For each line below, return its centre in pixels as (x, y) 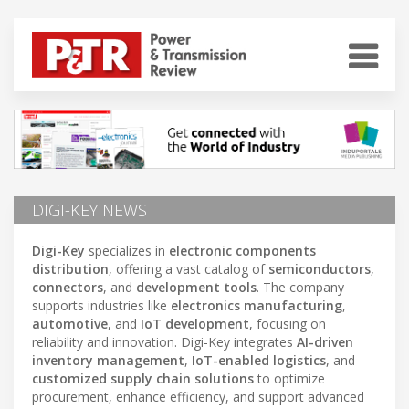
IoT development (195, 323)
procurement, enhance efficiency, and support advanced (198, 396)
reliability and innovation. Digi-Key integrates (164, 341)
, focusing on (288, 323)
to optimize (289, 378)
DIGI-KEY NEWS (89, 210)
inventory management (108, 360)
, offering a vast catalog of (189, 268)
